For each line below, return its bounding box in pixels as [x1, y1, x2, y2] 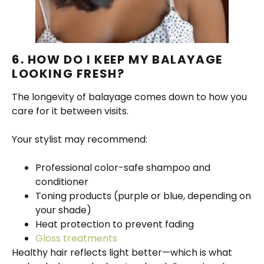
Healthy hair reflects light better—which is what [12, 246, 232, 260]
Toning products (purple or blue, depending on [35, 189, 251, 203]
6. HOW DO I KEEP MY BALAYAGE [12, 51, 223, 68]
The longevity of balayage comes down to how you [12, 90, 247, 104]
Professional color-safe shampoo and [35, 161, 210, 175]
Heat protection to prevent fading [35, 217, 194, 232]
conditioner [35, 175, 88, 189]
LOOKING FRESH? [12, 65, 125, 82]
